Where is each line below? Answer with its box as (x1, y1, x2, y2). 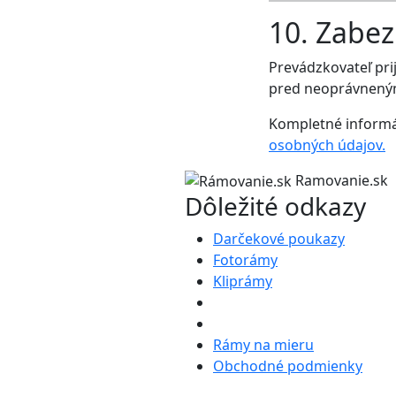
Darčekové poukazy (213, 229, 345, 249)
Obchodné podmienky (213, 356, 362, 377)
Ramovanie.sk (295, 170, 388, 190)
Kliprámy (213, 271, 272, 292)
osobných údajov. (269, 134, 385, 155)
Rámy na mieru (213, 335, 314, 355)
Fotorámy (213, 250, 278, 270)
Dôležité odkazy (185, 189, 366, 224)
